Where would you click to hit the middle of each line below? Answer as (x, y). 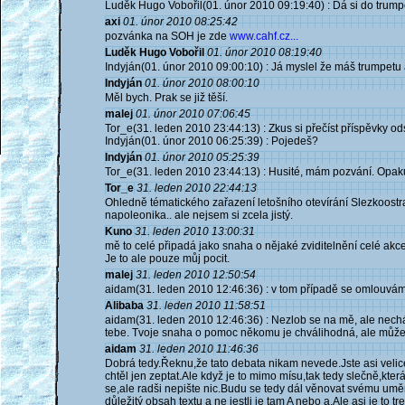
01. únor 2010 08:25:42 (180, 22)
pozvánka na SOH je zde (167, 36)
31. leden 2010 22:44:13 (197, 188)
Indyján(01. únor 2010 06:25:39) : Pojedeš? (212, 141)
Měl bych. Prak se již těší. (166, 98)
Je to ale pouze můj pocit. (167, 259)
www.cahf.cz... (264, 36)
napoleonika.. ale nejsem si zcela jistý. (199, 215)
